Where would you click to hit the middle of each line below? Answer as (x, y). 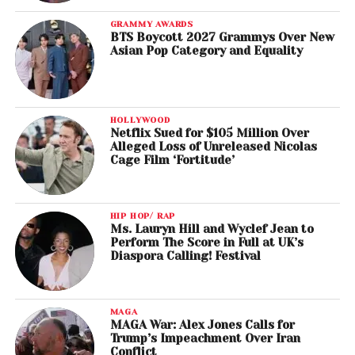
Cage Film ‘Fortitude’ (172, 160)
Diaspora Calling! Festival (185, 256)
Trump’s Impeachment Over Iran (205, 339)
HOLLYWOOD (140, 120)
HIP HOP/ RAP (143, 216)
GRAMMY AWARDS (152, 24)
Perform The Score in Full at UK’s (206, 243)
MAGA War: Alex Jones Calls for (202, 325)
